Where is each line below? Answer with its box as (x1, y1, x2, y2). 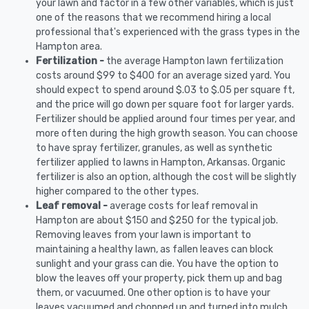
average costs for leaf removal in (110, 200, 258, 212)
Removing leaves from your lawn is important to (36, 229, 251, 241)
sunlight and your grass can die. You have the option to (36, 258, 279, 270)
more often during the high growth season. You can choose (36, 128, 298, 139)
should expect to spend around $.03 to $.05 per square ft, (36, 84, 295, 96)
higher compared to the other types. (36, 186, 199, 197)
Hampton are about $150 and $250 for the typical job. (36, 215, 278, 226)
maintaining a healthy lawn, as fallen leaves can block (36, 243, 273, 255)
